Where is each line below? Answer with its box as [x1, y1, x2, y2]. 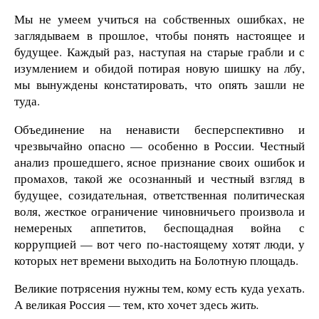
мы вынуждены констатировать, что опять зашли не [14, 75, 305, 93]
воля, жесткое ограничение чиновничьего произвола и [14, 202, 305, 219]
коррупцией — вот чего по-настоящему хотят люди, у [14, 235, 305, 252]
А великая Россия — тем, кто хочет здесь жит [14, 296, 251, 313]
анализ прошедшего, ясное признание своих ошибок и [14, 153, 305, 170]
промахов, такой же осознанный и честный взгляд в [14, 169, 305, 187]
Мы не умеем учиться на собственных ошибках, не [14, 10, 305, 27]
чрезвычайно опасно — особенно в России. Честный [14, 137, 305, 154]
